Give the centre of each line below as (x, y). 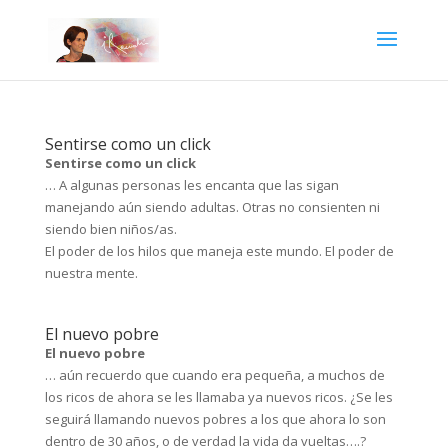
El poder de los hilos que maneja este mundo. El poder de (219, 251)
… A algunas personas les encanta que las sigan (191, 185)
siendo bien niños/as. (110, 229)
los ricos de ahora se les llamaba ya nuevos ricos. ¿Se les (218, 397)
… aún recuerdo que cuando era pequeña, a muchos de (214, 375)
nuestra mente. (91, 273)
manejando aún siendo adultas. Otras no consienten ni (212, 207)
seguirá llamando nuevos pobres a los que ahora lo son (215, 419)
